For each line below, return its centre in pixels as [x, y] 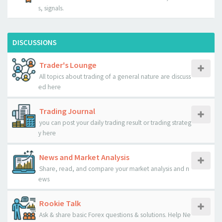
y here [47, 133]
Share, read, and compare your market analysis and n [114, 169]
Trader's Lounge [68, 65]
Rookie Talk [60, 203]
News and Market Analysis [84, 157]
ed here [50, 87]
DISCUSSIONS [34, 42]
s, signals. [51, 8]
